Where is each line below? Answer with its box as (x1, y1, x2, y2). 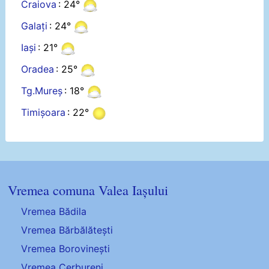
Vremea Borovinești (21, 243, 110, 255)
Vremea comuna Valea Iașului (8, 180, 169, 199)
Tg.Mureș (20, 85, 62, 97)
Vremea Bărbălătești (21, 224, 113, 236)
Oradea (20, 63, 54, 76)
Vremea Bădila (21, 205, 87, 217)
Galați (20, 20, 47, 32)
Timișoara (20, 106, 65, 119)
